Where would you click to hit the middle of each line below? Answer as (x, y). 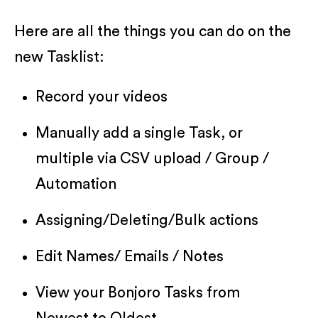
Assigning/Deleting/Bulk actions (147, 220)
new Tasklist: (59, 57)
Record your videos (102, 97)
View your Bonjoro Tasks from (138, 292)
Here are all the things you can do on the (153, 31)
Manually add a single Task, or (139, 133)
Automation (76, 184)
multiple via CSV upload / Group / (152, 158)
